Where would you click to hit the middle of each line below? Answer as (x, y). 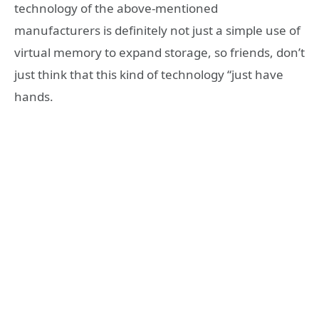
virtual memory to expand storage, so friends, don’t (159, 52)
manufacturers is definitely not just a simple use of (157, 30)
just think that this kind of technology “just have (149, 74)
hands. (34, 96)
